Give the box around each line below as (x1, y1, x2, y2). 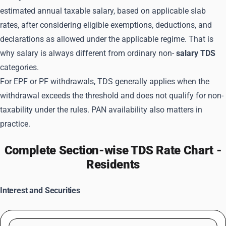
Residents (86, 157, 140, 172)
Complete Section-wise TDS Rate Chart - (4, 143, 222, 157)
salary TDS (176, 48, 215, 58)
